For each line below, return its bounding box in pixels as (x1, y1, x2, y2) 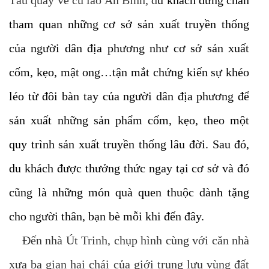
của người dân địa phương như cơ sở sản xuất (9, 41, 250, 55)
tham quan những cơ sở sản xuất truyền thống (9, 17, 250, 31)
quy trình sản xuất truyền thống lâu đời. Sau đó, (9, 138, 250, 151)
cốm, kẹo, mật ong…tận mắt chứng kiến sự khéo (9, 65, 250, 79)
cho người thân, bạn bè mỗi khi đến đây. (9, 210, 204, 223)
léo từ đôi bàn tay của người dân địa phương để (9, 89, 250, 103)
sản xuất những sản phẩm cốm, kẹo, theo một (9, 113, 250, 127)
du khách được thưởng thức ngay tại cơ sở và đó (9, 162, 250, 175)
